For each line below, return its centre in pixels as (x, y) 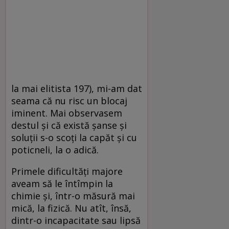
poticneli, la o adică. (56, 150)
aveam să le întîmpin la (62, 183)
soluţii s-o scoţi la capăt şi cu (74, 137)
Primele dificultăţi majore (67, 171)
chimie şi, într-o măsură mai (73, 196)
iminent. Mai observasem (67, 113)
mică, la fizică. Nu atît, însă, (71, 208)
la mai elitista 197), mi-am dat (77, 88)
